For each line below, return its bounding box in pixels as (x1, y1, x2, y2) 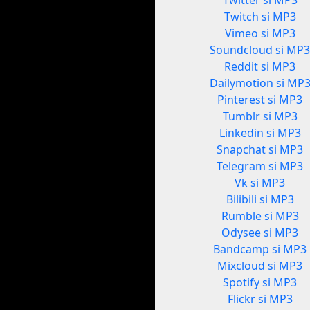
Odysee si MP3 (221, 225, 299, 241)
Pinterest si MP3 (217, 92, 303, 108)
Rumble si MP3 (221, 208, 299, 224)
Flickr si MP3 (227, 291, 293, 307)
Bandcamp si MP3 (213, 241, 307, 257)
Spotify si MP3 (223, 275, 298, 291)
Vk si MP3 (235, 175, 286, 191)
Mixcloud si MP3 (217, 258, 303, 274)
